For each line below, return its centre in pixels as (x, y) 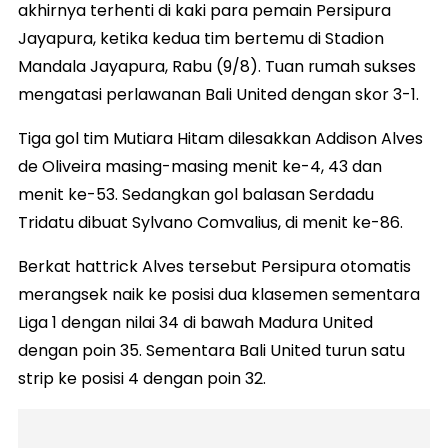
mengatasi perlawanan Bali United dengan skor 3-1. (218, 95)
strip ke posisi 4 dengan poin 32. (142, 379)
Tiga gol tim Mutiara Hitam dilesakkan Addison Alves (220, 139)
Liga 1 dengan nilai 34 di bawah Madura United (195, 323)
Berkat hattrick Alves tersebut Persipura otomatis (214, 267)
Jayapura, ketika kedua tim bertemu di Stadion (201, 39)
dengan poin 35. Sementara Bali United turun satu (211, 351)
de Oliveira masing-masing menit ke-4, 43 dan (200, 167)
